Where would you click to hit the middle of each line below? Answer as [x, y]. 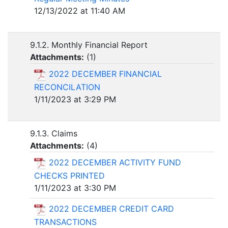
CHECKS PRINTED [69, 175]
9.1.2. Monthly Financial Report [89, 45]
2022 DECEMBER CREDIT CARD [111, 208]
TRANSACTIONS [65, 222]
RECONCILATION [67, 87]
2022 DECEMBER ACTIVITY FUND [115, 163]
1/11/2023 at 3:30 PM [75, 188]
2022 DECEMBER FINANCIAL [105, 74]
